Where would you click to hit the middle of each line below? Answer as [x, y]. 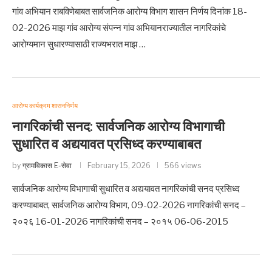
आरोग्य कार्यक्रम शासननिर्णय [45, 106]
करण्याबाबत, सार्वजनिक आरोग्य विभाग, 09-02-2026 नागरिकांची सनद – [129, 205]
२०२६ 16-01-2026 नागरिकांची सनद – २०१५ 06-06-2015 [120, 222]
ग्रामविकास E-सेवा [47, 165]
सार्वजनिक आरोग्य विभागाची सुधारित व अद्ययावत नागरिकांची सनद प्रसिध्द [126, 189]
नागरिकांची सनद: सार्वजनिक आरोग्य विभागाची [118, 127]
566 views [183, 165]
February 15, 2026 [119, 165]
